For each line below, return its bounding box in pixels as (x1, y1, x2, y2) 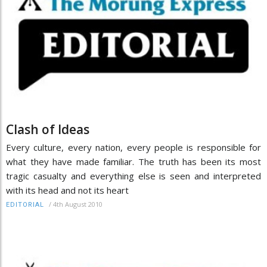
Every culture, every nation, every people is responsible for (6, 141, 261, 154)
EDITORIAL (6, 201, 44, 209)
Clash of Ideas (6, 121, 89, 138)
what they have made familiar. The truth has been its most (6, 156, 261, 168)
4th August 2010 (53, 200, 103, 209)
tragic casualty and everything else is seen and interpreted (6, 170, 261, 182)
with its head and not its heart (6, 184, 129, 197)
